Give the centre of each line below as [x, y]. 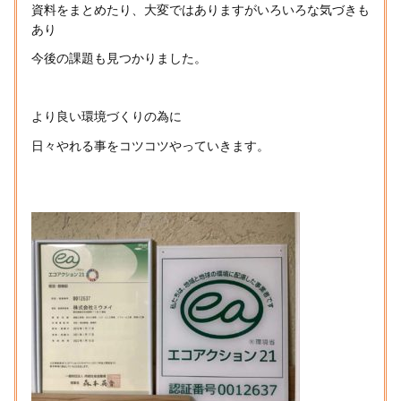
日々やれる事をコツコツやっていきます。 [150, 145]
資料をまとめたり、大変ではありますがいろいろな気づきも [200, 9]
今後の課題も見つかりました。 [119, 58]
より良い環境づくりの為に [107, 116]
